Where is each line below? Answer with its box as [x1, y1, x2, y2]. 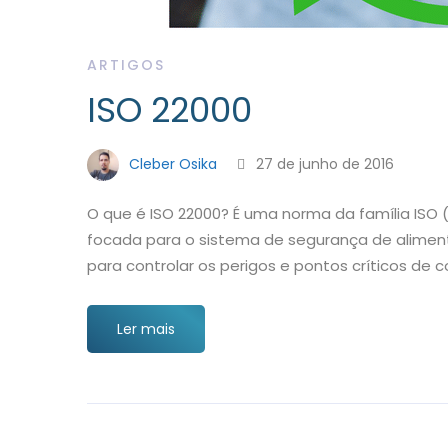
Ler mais [117, 319, 175, 339]
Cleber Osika [125, 153, 217, 174]
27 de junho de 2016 [252, 153, 394, 174]
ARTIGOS [87, 55, 165, 75]
